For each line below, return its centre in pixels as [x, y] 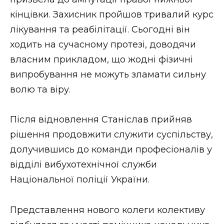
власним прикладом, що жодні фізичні [101, 59]
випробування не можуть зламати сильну [108, 74]
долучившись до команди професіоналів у [111, 150]
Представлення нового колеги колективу [107, 210]
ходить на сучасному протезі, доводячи [103, 44]
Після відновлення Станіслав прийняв [101, 120]
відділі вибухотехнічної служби [83, 165]
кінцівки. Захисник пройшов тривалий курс [112, 14]
